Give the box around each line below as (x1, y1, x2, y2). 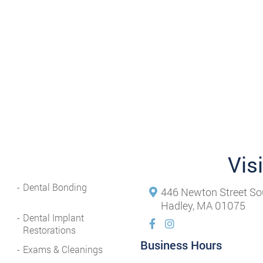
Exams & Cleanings (22, 243, 103, 256)
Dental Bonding (22, 181, 87, 194)
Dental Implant (22, 211, 84, 224)
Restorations (22, 224, 76, 237)
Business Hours (140, 237, 222, 253)
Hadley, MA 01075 (161, 198, 245, 213)
